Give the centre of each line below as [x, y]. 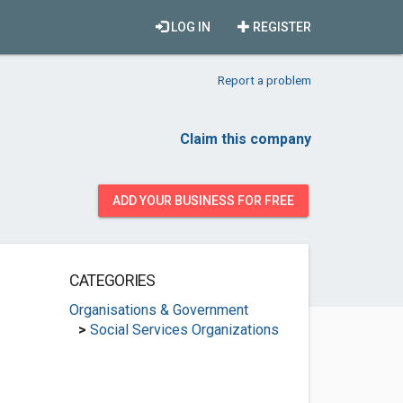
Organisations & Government [158, 310]
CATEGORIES [112, 281]
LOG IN [189, 27]
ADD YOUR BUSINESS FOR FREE [203, 201]
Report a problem [264, 80]
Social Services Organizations [184, 330]
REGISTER [281, 27]
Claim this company [246, 139]
